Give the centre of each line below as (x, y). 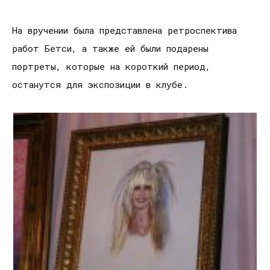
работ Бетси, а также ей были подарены (110, 48)
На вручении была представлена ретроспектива (124, 30)
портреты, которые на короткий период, (111, 66)
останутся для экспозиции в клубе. (100, 84)
